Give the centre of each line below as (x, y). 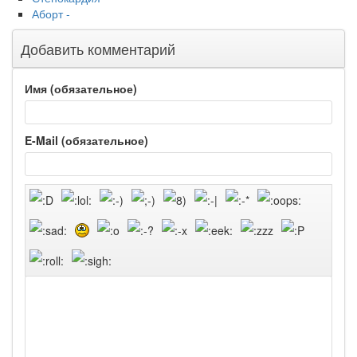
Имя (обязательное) (81, 89)
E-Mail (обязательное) (86, 141)
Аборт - (51, 14)
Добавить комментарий (98, 49)
